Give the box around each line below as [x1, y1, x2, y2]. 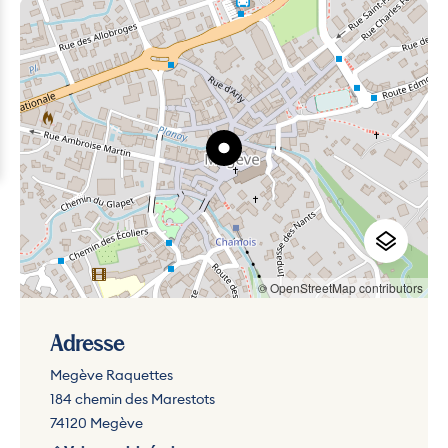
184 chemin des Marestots [50, 390, 215, 409]
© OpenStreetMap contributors [258, 279, 423, 297]
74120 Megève [50, 414, 143, 433]
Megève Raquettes [50, 366, 173, 385]
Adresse [50, 335, 124, 356]
